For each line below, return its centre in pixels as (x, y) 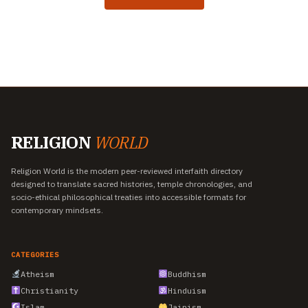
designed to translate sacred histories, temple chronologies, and (132, 184)
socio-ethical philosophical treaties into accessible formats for (129, 197)
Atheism (37, 274)
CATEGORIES (35, 254)
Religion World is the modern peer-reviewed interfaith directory (127, 170)
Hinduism (187, 290)
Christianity (49, 290)
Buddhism (187, 274)
